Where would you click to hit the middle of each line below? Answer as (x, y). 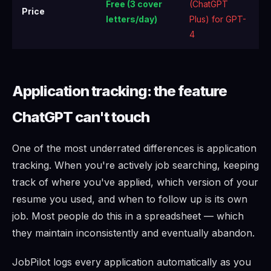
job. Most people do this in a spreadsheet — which (128, 216)
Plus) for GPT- (218, 19)
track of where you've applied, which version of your (135, 182)
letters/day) (132, 19)
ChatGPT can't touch (81, 117)
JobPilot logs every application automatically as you (132, 262)
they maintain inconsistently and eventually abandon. (133, 233)
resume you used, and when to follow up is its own (130, 199)
